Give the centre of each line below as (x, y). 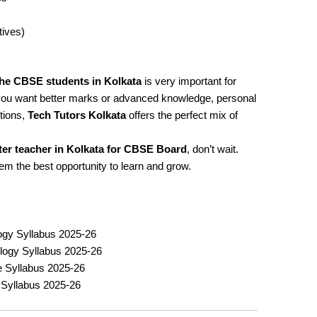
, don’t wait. (213, 149)
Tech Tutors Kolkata (77, 115)
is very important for (189, 81)
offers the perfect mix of (182, 115)
